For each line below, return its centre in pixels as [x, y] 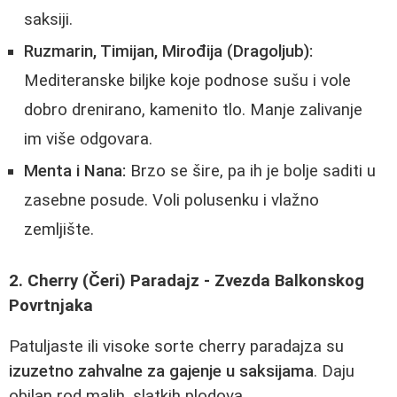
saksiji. [48, 20]
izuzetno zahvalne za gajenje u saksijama [161, 372]
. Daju [334, 372]
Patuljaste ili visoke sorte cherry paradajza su [176, 347]
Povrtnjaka [51, 305]
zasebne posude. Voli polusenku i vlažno [171, 201]
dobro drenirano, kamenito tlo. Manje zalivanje [193, 110]
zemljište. [59, 230]
